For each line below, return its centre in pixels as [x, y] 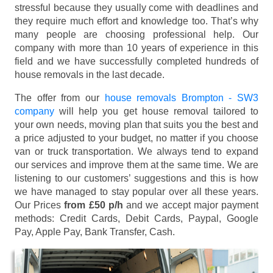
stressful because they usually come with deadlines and [136, 7]
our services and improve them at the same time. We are [136, 165]
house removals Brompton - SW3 [181, 97]
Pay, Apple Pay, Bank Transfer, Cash [94, 232]
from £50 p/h [94, 205]
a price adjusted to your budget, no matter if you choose [136, 138]
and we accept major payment [191, 205]
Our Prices [40, 205]
